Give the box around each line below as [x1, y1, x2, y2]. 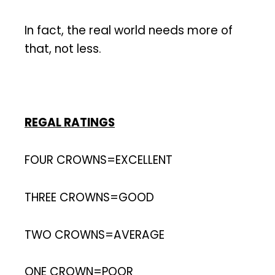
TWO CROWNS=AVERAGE [25, 226, 165, 243]
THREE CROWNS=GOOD [25, 188, 154, 206]
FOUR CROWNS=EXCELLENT [25, 152, 172, 169]
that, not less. [25, 40, 101, 57]
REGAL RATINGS [25, 114, 115, 131]
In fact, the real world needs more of [25, 21, 233, 39]
